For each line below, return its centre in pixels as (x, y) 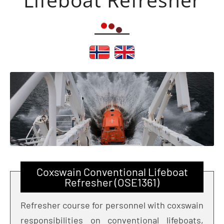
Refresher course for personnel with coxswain (112, 205)
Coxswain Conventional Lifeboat (112, 171)
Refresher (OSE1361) (112, 182)
